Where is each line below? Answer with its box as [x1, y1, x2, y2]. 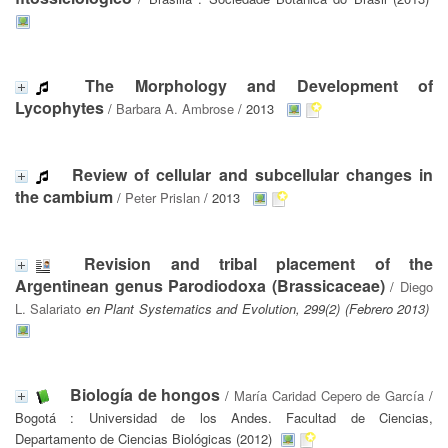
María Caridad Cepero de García [234, 386, 425, 405]
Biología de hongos [69, 383, 221, 406]
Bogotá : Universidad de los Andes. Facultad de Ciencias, [15, 408, 433, 427]
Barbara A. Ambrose [116, 99, 234, 118]
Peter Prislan [125, 188, 200, 207]
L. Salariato [15, 299, 82, 318]
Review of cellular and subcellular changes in [72, 163, 434, 186]
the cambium [15, 185, 113, 208]
